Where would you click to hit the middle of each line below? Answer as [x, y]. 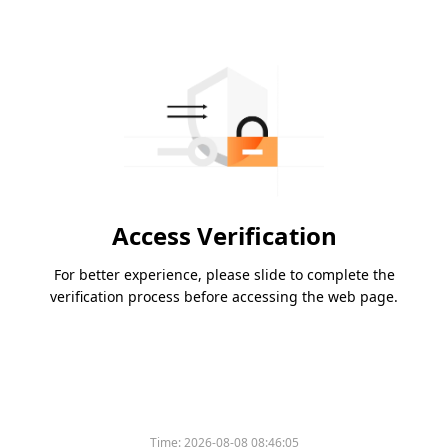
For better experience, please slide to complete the [224, 275]
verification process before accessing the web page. [224, 297]
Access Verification [224, 236]
